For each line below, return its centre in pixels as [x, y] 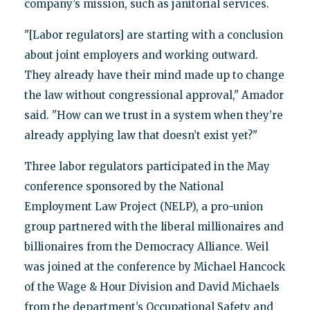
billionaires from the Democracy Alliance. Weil [146, 247]
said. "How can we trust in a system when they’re [153, 116]
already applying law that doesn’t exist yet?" [140, 136]
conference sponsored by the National [124, 187]
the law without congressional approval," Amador [154, 95]
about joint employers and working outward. [141, 55]
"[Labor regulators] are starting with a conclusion [153, 35]
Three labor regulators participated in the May [147, 167]
